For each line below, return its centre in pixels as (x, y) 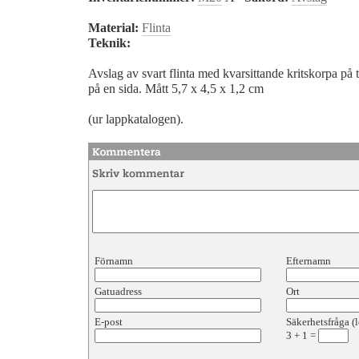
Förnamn (115, 261)
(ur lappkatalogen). (136, 119)
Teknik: (109, 43)
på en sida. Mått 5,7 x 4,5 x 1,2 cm (176, 89)
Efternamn (310, 261)
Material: (113, 28)
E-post (109, 322)
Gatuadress (118, 291)
